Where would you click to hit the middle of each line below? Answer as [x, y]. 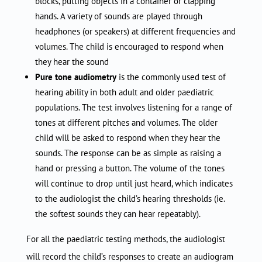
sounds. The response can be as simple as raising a [128, 153]
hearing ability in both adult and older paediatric [124, 92]
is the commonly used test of [171, 77]
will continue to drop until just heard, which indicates [134, 183]
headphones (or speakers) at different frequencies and [135, 31]
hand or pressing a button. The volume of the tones [130, 168]
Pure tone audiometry [75, 77]
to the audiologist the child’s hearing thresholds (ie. [130, 198]
